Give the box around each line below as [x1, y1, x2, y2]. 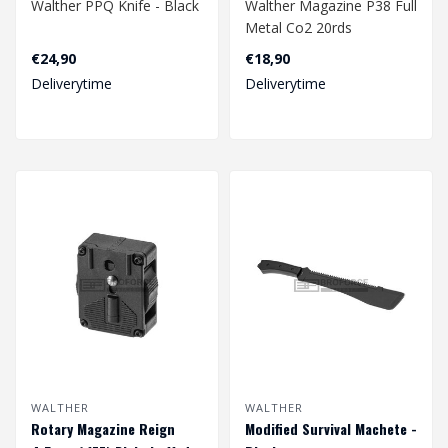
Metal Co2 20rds [245, 18, 352, 38]
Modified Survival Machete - [245, 417, 417, 439]
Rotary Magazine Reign [31, 417, 175, 439]
